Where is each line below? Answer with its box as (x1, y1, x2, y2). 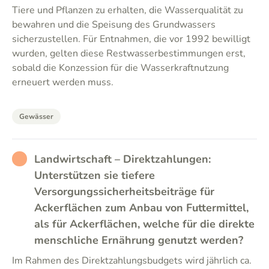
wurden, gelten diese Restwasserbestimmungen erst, (12, 47, 246, 60)
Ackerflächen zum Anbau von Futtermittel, (34, 201, 249, 215)
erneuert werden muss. (12, 76, 113, 89)
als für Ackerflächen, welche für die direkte (34, 217, 255, 231)
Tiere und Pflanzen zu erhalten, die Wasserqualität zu (12, 4, 243, 17)
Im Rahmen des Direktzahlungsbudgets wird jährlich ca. (12, 254, 252, 267)
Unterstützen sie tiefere (34, 168, 155, 183)
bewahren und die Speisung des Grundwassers (12, 18, 216, 31)
